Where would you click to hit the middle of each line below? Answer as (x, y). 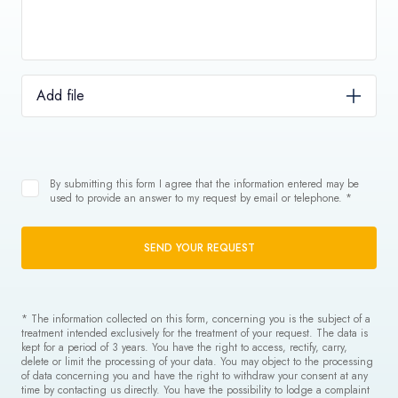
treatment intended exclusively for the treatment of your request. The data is (195, 333)
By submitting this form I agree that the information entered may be (204, 184)
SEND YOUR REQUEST (199, 248)
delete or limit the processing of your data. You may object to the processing (197, 362)
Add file (60, 96)
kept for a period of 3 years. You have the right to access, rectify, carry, (184, 347)
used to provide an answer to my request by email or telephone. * (201, 198)
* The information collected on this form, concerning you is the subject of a (196, 319)
